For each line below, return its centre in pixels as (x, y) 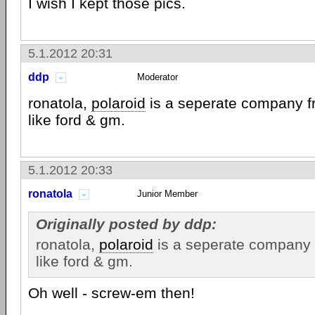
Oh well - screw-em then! (111, 293)
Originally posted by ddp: (126, 224)
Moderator (157, 77)
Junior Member (167, 194)
